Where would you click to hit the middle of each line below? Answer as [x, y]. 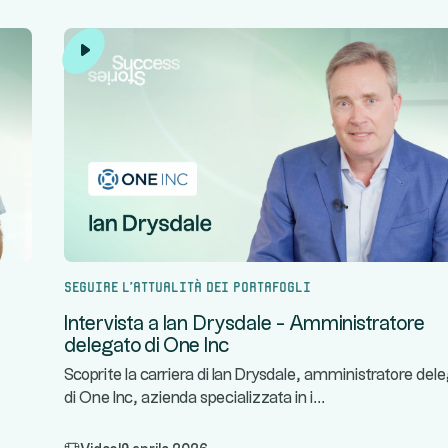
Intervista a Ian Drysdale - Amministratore [244, 324]
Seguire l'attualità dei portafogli [187, 285]
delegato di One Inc [147, 346]
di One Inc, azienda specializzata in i [188, 398]
